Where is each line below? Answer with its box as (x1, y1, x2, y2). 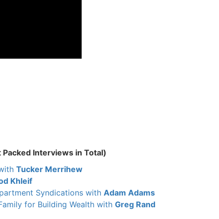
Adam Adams (103, 187, 155, 197)
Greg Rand (114, 199, 155, 209)
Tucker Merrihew (16, 164, 83, 174)
